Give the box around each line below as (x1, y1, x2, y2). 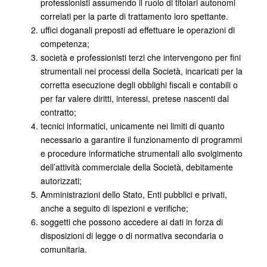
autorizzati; (40, 175, 82, 187)
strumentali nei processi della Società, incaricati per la (40, 65, 243, 77)
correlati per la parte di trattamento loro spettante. (40, 10, 228, 22)
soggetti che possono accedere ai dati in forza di (40, 216, 223, 228)
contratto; (40, 106, 76, 118)
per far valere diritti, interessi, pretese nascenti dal (40, 92, 229, 104)
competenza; (40, 38, 89, 49)
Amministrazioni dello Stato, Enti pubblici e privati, (40, 188, 227, 200)
